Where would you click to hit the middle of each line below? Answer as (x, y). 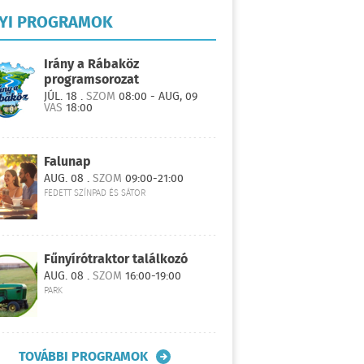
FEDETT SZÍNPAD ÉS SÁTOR (95, 193)
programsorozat (91, 80)
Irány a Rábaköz (91, 65)
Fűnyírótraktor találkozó (116, 260)
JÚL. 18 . (65, 97)
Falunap (67, 162)
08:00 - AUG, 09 (156, 97)
